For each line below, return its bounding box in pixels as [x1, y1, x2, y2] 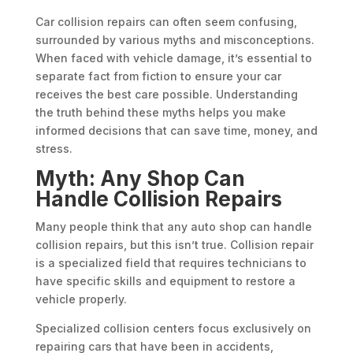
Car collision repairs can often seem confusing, [35, 15, 297, 29]
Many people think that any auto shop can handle [35, 220, 312, 234]
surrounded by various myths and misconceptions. [35, 33, 314, 47]
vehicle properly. [35, 292, 130, 307]
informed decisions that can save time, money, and [35, 124, 318, 138]
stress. [35, 142, 72, 156]
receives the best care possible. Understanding [35, 87, 298, 102]
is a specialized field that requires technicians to [35, 256, 307, 270]
